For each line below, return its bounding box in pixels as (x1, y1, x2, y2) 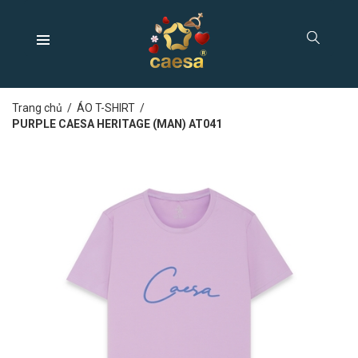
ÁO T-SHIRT (77, 101, 135, 114)
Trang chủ (12, 101, 62, 114)
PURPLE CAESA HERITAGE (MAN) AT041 (12, 117, 222, 130)
